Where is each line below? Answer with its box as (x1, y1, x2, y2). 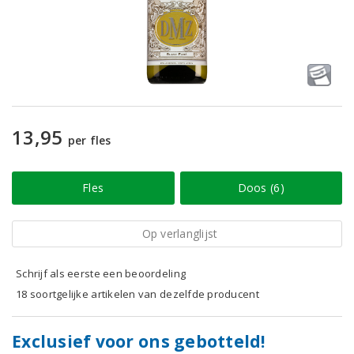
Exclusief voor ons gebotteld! (12, 330, 265, 352)
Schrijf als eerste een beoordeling (16, 266, 186, 281)
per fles (67, 133, 111, 148)
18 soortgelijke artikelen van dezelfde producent (16, 287, 259, 301)
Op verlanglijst (141, 226, 218, 241)
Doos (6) (237, 180, 284, 195)
